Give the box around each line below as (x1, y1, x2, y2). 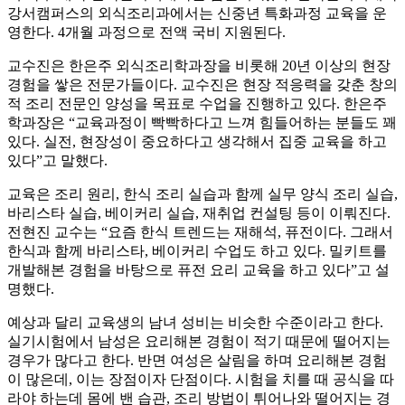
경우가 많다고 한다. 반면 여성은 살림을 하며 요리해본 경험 (7, 353, 387, 369)
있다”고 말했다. (7, 153, 108, 169)
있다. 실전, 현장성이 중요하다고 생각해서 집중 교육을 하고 (7, 134, 387, 150)
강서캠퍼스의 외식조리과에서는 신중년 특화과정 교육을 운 (7, 5, 387, 22)
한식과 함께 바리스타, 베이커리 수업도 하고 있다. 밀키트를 (7, 243, 387, 259)
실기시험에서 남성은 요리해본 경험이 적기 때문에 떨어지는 (7, 334, 391, 350)
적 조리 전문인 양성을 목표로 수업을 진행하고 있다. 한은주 (7, 96, 387, 112)
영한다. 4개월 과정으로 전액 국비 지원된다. (7, 24, 286, 41)
